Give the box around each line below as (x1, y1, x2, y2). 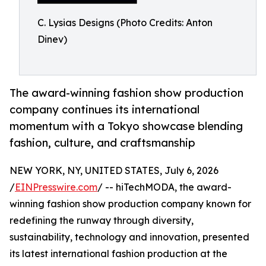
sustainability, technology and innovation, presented (9, 231, 249, 243)
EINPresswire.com (15, 181, 97, 194)
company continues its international (9, 103, 199, 116)
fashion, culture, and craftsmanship (9, 136, 195, 150)
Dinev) (37, 33, 67, 45)
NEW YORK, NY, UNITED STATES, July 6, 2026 (9, 164, 218, 177)
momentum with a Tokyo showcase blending (9, 119, 243, 133)
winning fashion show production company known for (9, 198, 251, 210)
